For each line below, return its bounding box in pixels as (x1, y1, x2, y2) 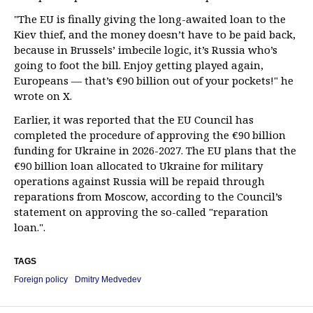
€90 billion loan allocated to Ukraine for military (14, 159, 263, 173)
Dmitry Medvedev (75, 275, 141, 284)
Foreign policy (14, 275, 68, 284)
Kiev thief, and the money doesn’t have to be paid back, (14, 27, 296, 41)
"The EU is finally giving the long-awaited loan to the (14, 12, 286, 26)
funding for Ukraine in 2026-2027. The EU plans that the (14, 143, 296, 157)
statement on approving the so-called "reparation (14, 205, 268, 219)
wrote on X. (14, 89, 72, 103)
